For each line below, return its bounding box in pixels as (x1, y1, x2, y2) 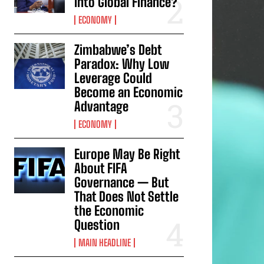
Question (74, 217, 120, 233)
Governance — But (74, 174, 170, 191)
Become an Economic (74, 84, 183, 101)
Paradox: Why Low (74, 56, 170, 72)
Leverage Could (74, 70, 153, 87)
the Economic (74, 203, 144, 219)
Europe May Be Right (74, 146, 181, 163)
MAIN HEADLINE (78, 237, 131, 249)
